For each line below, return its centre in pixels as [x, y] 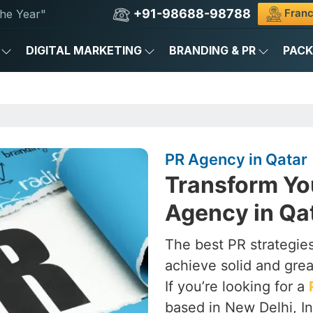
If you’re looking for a [237, 286]
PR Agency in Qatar [236, 159]
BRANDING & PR [212, 50]
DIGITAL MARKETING [84, 50]
